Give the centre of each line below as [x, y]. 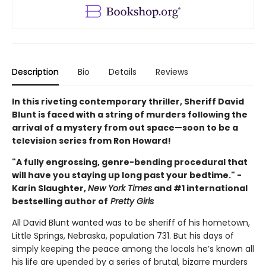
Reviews [172, 72]
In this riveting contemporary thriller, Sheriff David [128, 101]
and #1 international [200, 188]
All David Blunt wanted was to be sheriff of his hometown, [131, 222]
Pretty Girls [131, 201]
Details [123, 72]
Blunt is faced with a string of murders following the [130, 114]
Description [35, 72]
